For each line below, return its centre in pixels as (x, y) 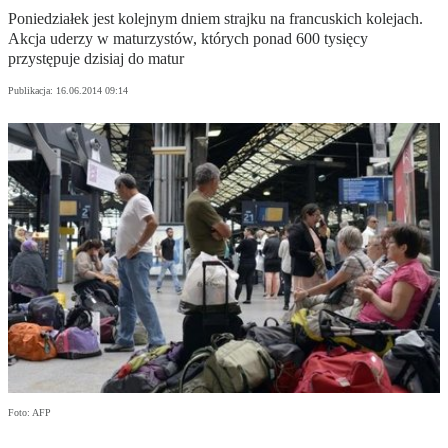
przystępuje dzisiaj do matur (96, 59)
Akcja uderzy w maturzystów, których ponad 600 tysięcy (188, 39)
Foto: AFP (29, 413)
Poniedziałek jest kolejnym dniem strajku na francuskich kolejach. (215, 19)
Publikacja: (32, 91)
